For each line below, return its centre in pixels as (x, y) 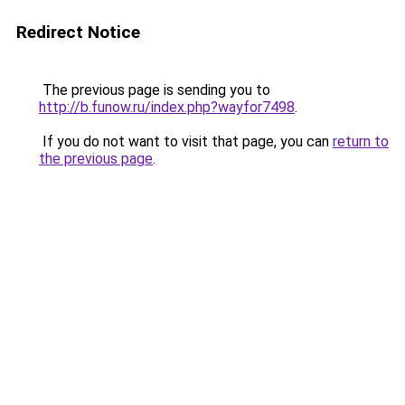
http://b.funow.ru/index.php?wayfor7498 (167, 107)
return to (361, 141)
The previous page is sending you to (155, 90)
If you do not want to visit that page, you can (186, 141)
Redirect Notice (78, 32)
